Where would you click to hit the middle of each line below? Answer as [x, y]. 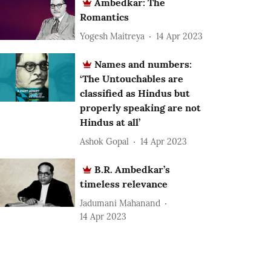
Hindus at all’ [110, 122]
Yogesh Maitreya [113, 36]
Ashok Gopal [105, 141]
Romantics [105, 17]
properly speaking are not [141, 108]
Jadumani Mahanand [120, 203]
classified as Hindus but [135, 93]
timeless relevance [124, 184]
